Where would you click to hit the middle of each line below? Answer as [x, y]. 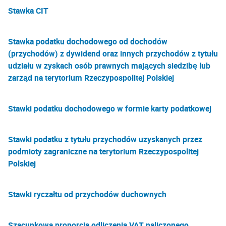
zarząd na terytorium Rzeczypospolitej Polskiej [91, 78]
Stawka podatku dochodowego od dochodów [88, 41]
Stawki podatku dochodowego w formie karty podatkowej [110, 108]
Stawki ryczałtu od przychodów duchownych [87, 194]
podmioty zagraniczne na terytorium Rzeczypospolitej [103, 151]
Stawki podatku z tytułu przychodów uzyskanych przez [105, 139]
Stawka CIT [28, 11]
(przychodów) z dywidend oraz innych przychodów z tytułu [113, 53]
